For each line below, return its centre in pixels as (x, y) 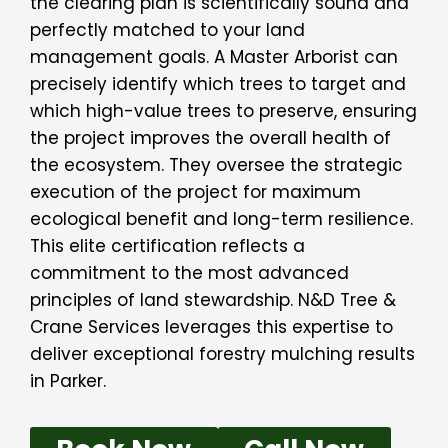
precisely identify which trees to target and (218, 83)
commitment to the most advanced (189, 272)
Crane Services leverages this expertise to (211, 326)
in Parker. (68, 380)
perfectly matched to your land (167, 29)
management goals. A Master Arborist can (214, 56)
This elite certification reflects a (167, 245)
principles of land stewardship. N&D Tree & (213, 299)
